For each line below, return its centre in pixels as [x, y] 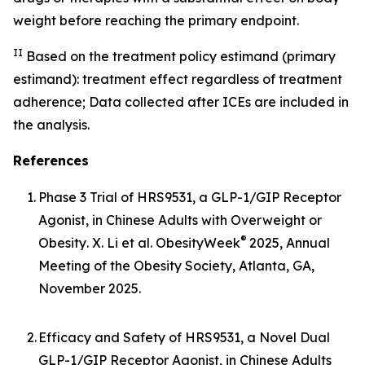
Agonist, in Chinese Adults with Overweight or [180, 220]
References [51, 161]
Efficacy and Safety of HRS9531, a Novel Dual [184, 337]
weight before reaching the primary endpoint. [156, 20]
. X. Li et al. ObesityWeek [163, 243]
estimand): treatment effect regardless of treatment [178, 79]
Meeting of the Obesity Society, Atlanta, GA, [176, 266]
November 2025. [90, 288]
